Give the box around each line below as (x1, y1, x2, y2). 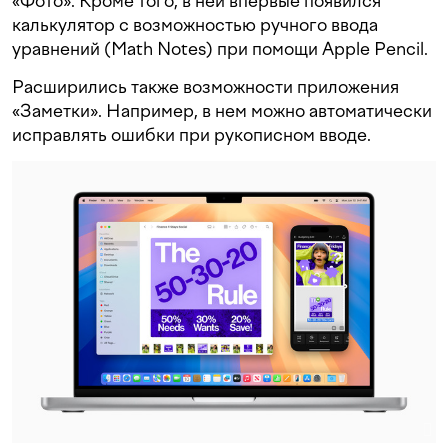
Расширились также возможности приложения (12, 75, 399, 97)
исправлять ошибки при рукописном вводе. (12, 123, 371, 145)
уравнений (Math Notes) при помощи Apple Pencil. (12, 37, 428, 59)
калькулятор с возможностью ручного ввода (12, 13, 378, 35)
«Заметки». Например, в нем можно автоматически (12, 99, 432, 121)
